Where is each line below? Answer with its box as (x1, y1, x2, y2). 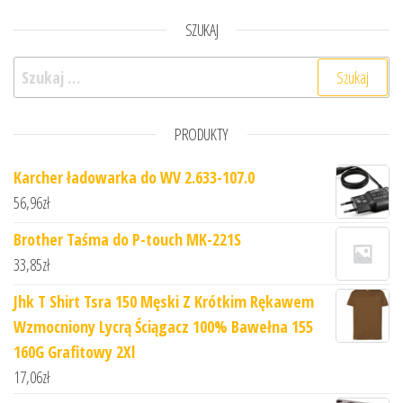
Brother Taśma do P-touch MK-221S (13, 228, 241, 250)
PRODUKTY (174, 122, 229, 145)
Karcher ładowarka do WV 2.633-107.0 (13, 166, 255, 188)
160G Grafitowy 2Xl (13, 340, 135, 363)
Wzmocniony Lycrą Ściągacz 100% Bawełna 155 (13, 315, 313, 337)
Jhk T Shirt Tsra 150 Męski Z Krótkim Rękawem (13, 290, 314, 312)
